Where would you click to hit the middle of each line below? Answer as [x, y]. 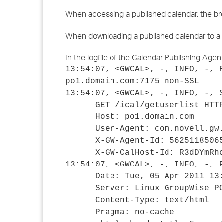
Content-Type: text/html [137, 200]
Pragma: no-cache [120, 212]
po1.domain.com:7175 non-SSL [132, 81]
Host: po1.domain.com [130, 117]
